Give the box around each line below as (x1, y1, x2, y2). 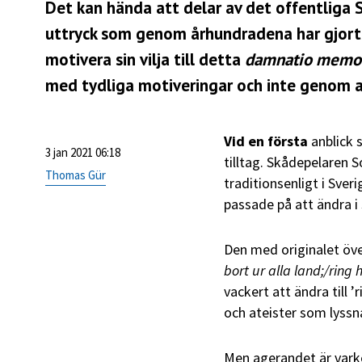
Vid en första (224, 132, 308, 151)
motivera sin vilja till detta (45, 48, 245, 71)
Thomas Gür (45, 167, 106, 183)
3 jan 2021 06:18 (45, 145, 120, 161)
